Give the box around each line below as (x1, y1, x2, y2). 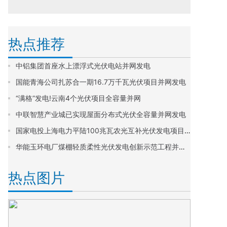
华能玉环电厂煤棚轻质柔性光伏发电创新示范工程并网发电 (179, 142, 185, 151)
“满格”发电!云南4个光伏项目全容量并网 (16, 94, 141, 102)
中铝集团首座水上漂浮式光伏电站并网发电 (16, 61, 150, 70)
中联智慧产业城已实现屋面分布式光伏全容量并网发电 (16, 110, 186, 119)
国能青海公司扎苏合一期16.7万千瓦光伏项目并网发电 (16, 78, 186, 86)
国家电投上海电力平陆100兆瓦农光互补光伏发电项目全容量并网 (184, 126, 191, 135)
